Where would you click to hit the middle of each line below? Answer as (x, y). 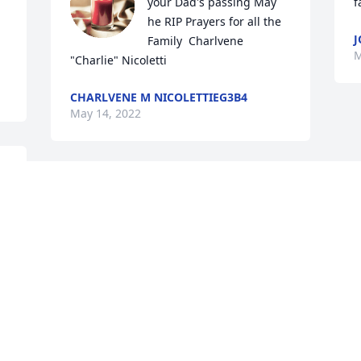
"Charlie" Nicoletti (119, 60)
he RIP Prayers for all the (215, 22)
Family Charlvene (196, 41)
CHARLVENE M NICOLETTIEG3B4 (159, 98)
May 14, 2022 (106, 114)
